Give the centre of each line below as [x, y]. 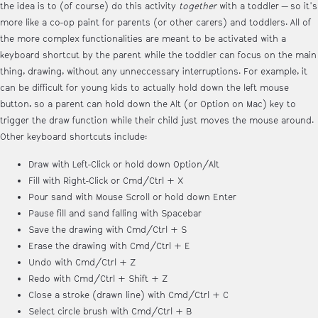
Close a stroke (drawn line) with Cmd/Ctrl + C [128, 296]
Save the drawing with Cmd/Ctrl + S [108, 230]
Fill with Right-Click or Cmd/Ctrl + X [106, 181]
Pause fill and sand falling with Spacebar [115, 214]
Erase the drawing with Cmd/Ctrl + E [109, 247]
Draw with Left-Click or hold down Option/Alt [124, 165]
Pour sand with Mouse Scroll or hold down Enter [132, 198]
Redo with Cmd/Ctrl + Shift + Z [98, 279]
